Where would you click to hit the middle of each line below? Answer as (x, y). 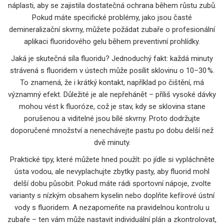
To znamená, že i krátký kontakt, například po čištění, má (112, 82)
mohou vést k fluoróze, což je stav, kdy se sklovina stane (112, 106)
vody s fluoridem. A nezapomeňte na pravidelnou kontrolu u (112, 207)
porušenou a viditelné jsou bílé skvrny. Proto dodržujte (112, 118)
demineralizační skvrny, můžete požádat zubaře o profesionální (112, 29)
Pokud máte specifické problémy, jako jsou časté (112, 17)
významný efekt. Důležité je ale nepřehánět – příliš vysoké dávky (112, 94)
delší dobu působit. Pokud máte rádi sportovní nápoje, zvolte (112, 183)
